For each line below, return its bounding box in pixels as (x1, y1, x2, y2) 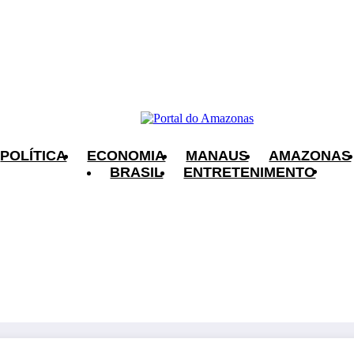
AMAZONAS (269, 147, 352, 164)
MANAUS (186, 147, 249, 164)
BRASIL (110, 164, 164, 180)
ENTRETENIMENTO (183, 164, 316, 180)
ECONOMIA (87, 147, 166, 164)
